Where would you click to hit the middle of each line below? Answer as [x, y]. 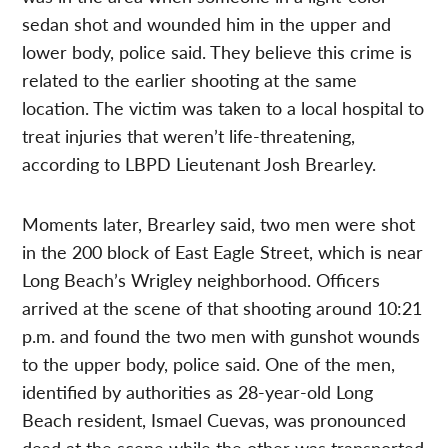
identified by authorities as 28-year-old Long [198, 391]
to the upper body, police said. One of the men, [209, 363]
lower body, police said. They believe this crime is [217, 51]
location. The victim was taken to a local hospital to [223, 107]
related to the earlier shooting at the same [190, 79]
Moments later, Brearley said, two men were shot [219, 223]
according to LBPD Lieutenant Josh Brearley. [199, 163]
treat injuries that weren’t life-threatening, [189, 135]
